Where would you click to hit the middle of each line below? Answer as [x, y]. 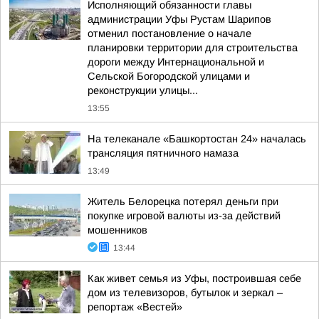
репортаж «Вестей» [135, 307]
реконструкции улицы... [143, 90]
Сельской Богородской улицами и [169, 76]
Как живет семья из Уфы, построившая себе [194, 278]
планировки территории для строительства [193, 48]
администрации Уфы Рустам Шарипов [179, 19]
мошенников [117, 230]
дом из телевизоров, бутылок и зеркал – [185, 293]
